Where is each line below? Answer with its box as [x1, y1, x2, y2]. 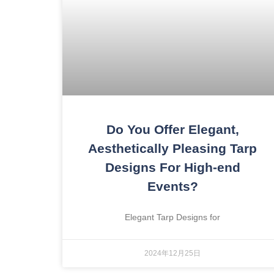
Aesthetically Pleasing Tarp [88, 141, 257, 155]
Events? [147, 179, 198, 193]
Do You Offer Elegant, [106, 122, 239, 136]
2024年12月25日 [144, 248, 201, 257]
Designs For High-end [105, 160, 240, 174]
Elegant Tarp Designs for [125, 212, 220, 222]
